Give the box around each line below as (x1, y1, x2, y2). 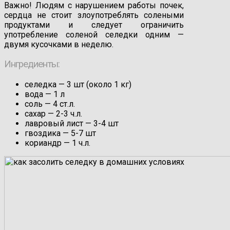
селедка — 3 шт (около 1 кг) (25, 80, 131, 90)
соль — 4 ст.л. (25, 99, 75, 109)
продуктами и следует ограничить (4, 20, 184, 30)
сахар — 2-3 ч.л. (25, 109, 82, 119)
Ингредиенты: (4, 59, 60, 70)
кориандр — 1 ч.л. (25, 138, 90, 148)
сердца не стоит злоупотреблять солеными (4, 10, 184, 20)
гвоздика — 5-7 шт (25, 128, 96, 139)
